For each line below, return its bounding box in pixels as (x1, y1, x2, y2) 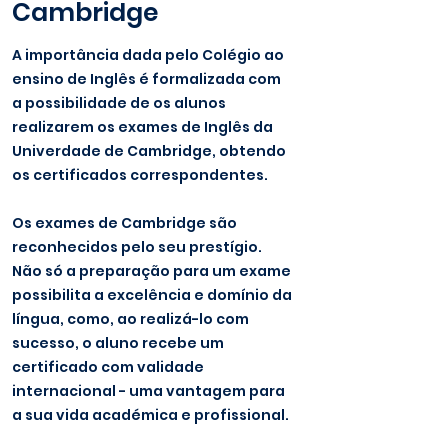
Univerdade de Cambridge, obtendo (12, 141, 286, 161)
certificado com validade (12, 357, 204, 377)
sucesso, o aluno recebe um (12, 333, 224, 353)
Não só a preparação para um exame (12, 261, 291, 281)
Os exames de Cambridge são (12, 213, 237, 233)
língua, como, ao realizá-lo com (12, 309, 249, 329)
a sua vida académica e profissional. (12, 405, 289, 425)
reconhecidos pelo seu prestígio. (12, 237, 262, 257)
